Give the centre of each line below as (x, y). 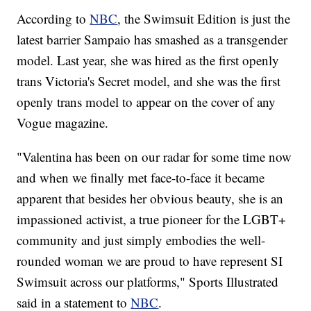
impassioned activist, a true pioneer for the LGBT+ (152, 219)
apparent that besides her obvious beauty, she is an (150, 199)
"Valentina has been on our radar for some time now (154, 157)
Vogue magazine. (63, 123)
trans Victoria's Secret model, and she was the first (149, 81)
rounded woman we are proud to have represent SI (150, 261)
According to (53, 19)
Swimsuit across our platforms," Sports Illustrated (148, 282)
